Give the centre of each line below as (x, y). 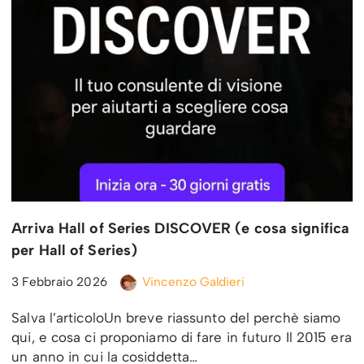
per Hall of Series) (75, 251)
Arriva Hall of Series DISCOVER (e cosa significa (181, 229)
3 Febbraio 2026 (59, 282)
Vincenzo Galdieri (193, 282)
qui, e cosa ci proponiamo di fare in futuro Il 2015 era (182, 338)
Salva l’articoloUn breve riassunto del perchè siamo (176, 318)
